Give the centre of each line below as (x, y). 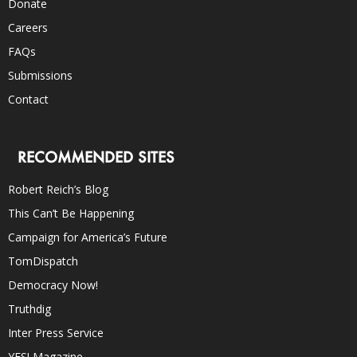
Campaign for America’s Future (88, 237)
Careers (28, 27)
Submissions (40, 75)
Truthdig (29, 308)
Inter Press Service (56, 332)
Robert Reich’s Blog (58, 189)
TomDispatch (43, 261)
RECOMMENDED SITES (96, 157)
